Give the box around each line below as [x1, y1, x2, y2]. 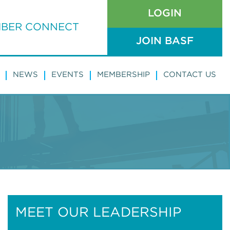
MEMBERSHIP [97, 71, 150, 78]
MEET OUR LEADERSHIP [15, 206, 181, 219]
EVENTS [51, 71, 84, 78]
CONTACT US [163, 71, 216, 78]
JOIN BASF [136, 36, 194, 46]
